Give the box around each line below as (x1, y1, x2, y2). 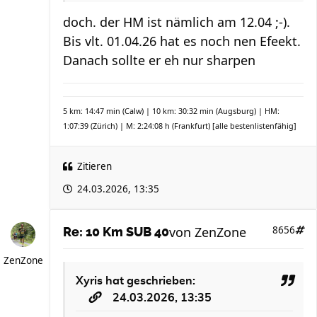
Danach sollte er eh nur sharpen (63, 52, 255, 69)
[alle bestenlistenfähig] (212, 120, 296, 132)
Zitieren (77, 160, 112, 173)
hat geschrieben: (103, 275, 195, 287)
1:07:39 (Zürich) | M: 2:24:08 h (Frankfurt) (63, 120, 212, 132)
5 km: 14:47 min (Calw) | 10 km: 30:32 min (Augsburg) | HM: (63, 105, 279, 117)
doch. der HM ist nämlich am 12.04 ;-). (63, 13, 290, 31)
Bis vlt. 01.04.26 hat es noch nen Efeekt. (63, 33, 301, 50)
